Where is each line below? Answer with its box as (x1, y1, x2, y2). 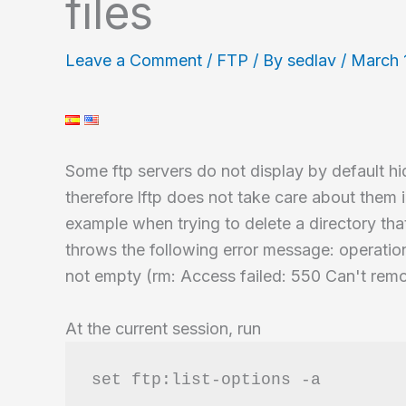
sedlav (287, 51, 341, 70)
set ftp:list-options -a (91, 371, 321, 390)
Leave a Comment (65, 51, 202, 70)
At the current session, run (65, 318, 261, 338)
